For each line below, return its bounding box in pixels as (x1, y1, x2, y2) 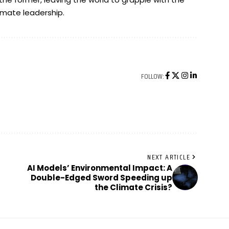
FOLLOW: (141, 70, 165, 82)
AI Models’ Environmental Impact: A (27, 162, 173, 173)
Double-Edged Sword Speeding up (31, 172, 173, 183)
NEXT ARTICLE (147, 151, 190, 163)
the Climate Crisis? (95, 181, 173, 193)
